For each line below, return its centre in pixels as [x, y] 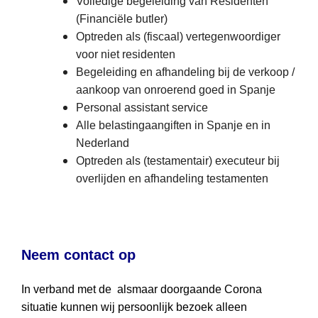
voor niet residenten [125, 54]
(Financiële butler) [121, 18]
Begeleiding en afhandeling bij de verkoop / [185, 72]
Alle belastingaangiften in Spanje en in [173, 125]
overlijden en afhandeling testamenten [172, 178]
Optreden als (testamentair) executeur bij [177, 160]
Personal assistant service [142, 107]
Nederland [102, 143]
